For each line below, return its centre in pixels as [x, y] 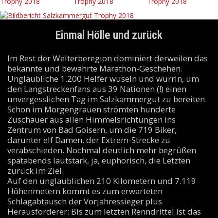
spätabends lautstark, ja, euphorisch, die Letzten [99, 160]
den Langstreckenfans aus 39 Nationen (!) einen [97, 89]
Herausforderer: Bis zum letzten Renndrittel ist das [104, 211]
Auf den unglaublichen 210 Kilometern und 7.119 [101, 181]
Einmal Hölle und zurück [109, 35]
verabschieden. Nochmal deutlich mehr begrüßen [101, 150]
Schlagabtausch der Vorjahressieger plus [84, 201]
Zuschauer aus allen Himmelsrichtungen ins [91, 119]
